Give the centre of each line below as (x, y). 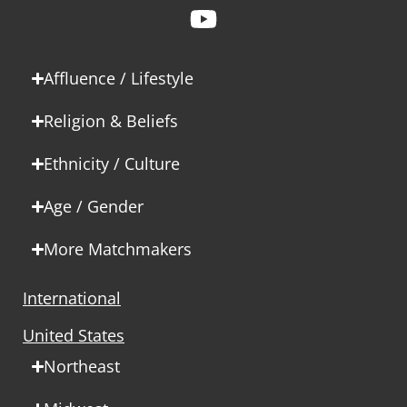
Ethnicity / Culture (112, 164)
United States (74, 335)
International (72, 298)
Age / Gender (94, 206)
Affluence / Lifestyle (119, 78)
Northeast (82, 366)
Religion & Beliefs (111, 121)
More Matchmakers (118, 249)
